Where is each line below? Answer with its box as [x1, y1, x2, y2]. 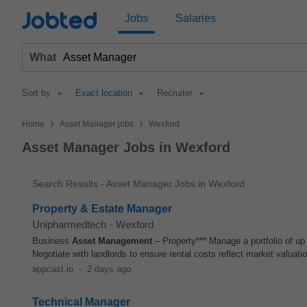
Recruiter [157, 88, 193, 98]
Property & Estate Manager [32, 203, 172, 214]
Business [32, 236, 72, 246]
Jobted [22, 10, 97, 34]
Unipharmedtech [32, 219, 106, 230]
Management [98, 236, 152, 246]
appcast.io [32, 264, 73, 274]
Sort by [22, 88, 51, 98]
